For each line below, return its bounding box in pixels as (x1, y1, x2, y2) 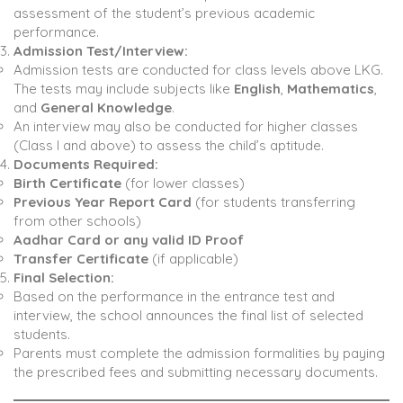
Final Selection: (13, 269, 114, 287)
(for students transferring (192, 193, 355, 211)
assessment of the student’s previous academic (13, 4, 315, 22)
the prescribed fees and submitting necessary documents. (13, 363, 378, 381)
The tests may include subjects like (13, 80, 234, 98)
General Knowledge (40, 99, 172, 117)
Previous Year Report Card (13, 193, 192, 211)
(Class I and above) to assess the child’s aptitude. (13, 137, 324, 155)
